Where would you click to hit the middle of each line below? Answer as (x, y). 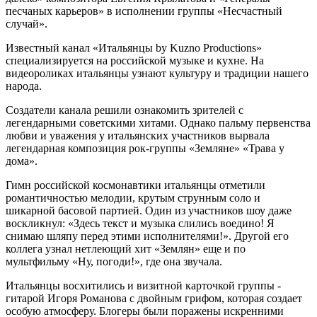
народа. (24, 86)
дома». (22, 161)
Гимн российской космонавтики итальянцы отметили (136, 185)
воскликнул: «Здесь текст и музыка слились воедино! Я (140, 223)
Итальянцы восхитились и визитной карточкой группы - (143, 285)
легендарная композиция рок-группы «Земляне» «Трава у (145, 148)
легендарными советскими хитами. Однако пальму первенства (158, 122)
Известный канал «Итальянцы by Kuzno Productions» (134, 47)
